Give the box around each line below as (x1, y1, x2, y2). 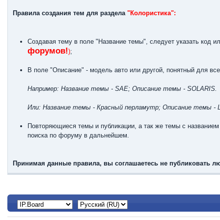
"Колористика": (127, 9, 176, 17)
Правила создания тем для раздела (13, 9, 127, 17)
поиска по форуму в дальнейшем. (27, 132, 129, 139)
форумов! (27, 46, 68, 55)
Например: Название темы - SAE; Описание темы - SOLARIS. (27, 85, 217, 92)
